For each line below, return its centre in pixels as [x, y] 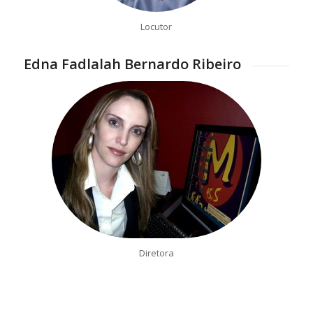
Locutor [156, 27]
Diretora [156, 253]
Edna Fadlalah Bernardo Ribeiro [132, 64]
